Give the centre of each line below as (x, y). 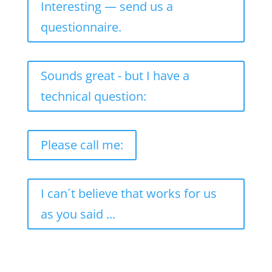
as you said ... (78, 214)
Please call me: (82, 145)
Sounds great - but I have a (115, 76)
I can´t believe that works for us (128, 194)
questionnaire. (81, 27)
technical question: (93, 97)
